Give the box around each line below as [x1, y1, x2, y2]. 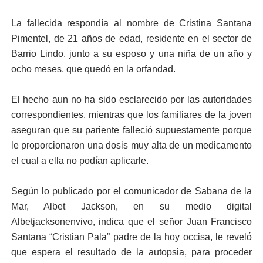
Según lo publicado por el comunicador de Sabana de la [11, 186, 252, 196]
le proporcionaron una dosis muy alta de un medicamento [11, 140, 252, 150]
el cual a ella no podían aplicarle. [11, 156, 149, 166]
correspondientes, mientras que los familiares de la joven [11, 110, 252, 120]
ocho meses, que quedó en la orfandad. [11, 64, 176, 74]
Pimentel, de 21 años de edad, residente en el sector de [11, 33, 252, 43]
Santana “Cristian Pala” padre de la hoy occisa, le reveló [11, 232, 252, 242]
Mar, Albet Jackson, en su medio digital [11, 201, 252, 211]
